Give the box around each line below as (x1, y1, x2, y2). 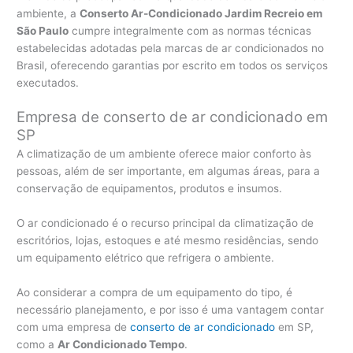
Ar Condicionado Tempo (58, 338, 185, 351)
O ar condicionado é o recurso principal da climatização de (17, 217, 314, 230)
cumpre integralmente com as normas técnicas (69, 24, 312, 38)
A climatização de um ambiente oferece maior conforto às (17, 147, 312, 161)
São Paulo (17, 24, 69, 38)
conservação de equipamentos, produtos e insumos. (17, 182, 283, 195)
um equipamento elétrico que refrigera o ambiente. (17, 251, 275, 265)
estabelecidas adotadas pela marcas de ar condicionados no (17, 42, 325, 55)
